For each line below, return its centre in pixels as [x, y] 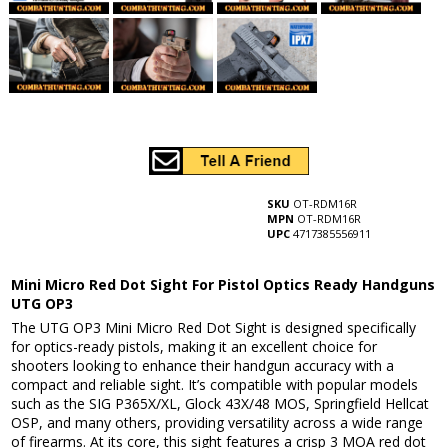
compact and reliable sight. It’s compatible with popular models [215, 385]
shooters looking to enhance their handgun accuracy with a [203, 366]
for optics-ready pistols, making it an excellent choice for [194, 347]
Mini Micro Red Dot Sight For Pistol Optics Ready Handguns [223, 285]
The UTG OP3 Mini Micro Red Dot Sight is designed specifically [214, 328]
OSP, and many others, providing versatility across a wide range [217, 423]
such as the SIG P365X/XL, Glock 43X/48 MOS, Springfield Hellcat [220, 404]
